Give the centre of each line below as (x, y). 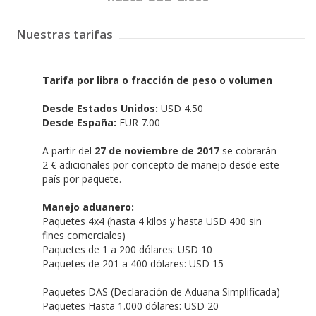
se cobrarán (248, 150)
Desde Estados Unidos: (100, 108)
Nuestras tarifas (65, 34)
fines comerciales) (84, 235)
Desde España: (79, 122)
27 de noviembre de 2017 (157, 150)
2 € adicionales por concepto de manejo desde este (161, 164)
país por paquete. (82, 178)
